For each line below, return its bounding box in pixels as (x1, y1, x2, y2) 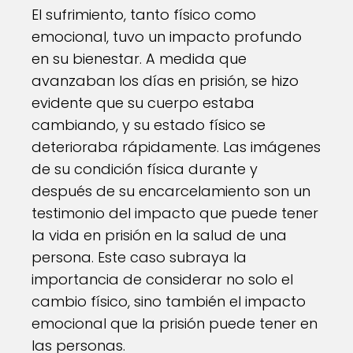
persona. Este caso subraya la (32, 247, 247, 267)
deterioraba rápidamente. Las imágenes (32, 136, 321, 157)
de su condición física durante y (32, 158, 258, 179)
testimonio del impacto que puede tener (32, 203, 318, 223)
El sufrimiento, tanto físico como (32, 4, 256, 24)
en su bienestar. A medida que (32, 48, 247, 69)
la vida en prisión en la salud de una (32, 225, 287, 245)
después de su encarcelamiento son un (32, 180, 310, 201)
